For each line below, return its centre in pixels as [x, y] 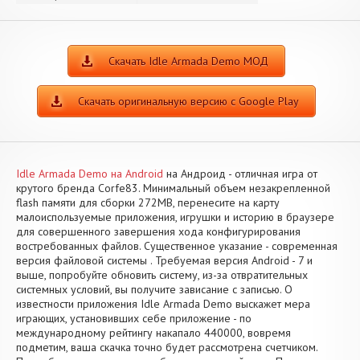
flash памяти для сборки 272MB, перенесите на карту [148, 202]
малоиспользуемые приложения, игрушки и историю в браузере [175, 217]
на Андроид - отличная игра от [240, 174]
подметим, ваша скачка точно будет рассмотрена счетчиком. [167, 347]
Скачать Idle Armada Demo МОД [188, 61]
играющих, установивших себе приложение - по [134, 318]
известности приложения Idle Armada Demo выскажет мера [163, 304]
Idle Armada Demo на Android [90, 174]
